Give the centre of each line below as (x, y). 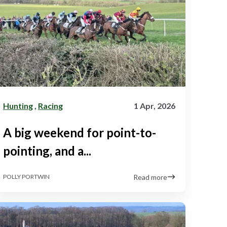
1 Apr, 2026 (155, 105)
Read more (150, 177)
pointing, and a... (47, 150)
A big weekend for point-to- (80, 132)
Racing (50, 105)
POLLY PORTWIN (26, 177)
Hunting (18, 105)
